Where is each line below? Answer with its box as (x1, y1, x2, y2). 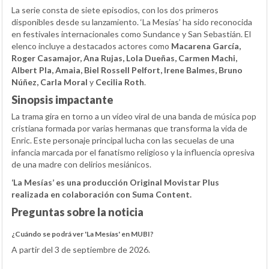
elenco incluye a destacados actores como (11, 40, 171, 51)
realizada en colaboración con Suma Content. (11, 189, 192, 199)
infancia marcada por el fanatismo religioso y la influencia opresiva (11, 147, 255, 157)
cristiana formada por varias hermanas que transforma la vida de (11, 122, 247, 133)
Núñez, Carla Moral (11, 76, 88, 87)
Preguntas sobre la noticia (11, 205, 144, 219)
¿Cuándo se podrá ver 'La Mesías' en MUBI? (11, 229, 154, 238)
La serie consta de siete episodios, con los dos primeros (11, 4, 219, 15)
